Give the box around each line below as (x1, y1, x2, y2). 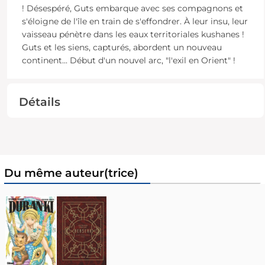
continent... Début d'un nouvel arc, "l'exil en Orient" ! (21, 55, 235, 66)
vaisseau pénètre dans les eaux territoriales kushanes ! (21, 29, 244, 40)
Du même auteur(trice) (4, 166, 138, 180)
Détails (18, 95, 60, 109)
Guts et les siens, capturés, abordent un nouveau (21, 42, 222, 53)
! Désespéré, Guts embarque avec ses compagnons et (21, 3, 243, 14)
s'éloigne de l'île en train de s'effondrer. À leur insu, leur (21, 16, 248, 27)
